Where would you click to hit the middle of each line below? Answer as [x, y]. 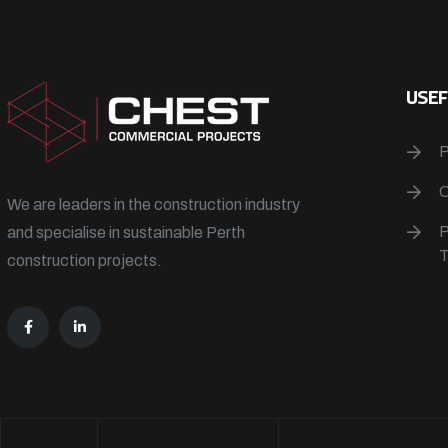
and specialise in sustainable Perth [126, 232]
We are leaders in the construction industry [153, 204]
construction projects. [84, 260]
